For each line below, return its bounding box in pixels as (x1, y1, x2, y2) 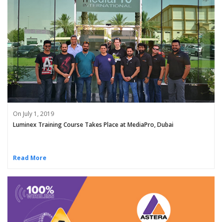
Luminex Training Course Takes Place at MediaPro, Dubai (13, 120, 173, 129)
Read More (13, 154, 47, 163)
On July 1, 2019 (13, 110, 54, 118)
